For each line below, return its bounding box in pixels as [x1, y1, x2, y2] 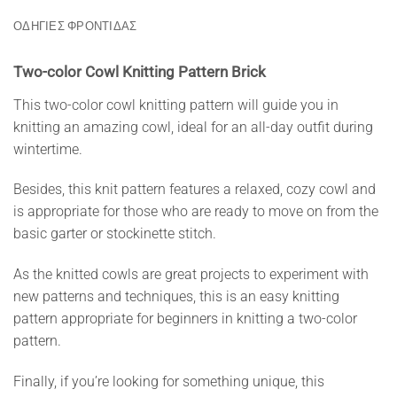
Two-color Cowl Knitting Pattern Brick [13, 63, 266, 82]
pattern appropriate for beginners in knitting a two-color [13, 310, 357, 328]
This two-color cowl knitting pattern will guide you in [13, 96, 339, 113]
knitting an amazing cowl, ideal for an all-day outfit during [13, 118, 373, 136]
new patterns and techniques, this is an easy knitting [13, 288, 339, 306]
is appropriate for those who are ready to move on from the [13, 203, 378, 221]
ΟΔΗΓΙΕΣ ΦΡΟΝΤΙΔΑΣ [13, 19, 137, 34]
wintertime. [13, 140, 82, 158]
